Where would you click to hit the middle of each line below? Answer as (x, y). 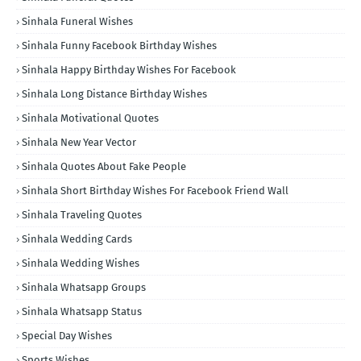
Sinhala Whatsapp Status (82, 311)
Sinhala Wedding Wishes (81, 263)
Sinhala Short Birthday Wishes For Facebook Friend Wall (155, 190)
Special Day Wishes (67, 335)
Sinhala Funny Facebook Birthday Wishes (119, 45)
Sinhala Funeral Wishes (77, 21)
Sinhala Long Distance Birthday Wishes (114, 93)
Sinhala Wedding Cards (77, 239)
